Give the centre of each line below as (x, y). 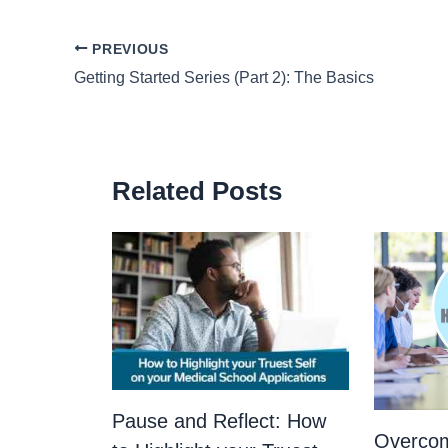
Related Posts (197, 191)
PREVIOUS (128, 49)
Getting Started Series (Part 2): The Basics (224, 78)
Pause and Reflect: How (219, 421)
